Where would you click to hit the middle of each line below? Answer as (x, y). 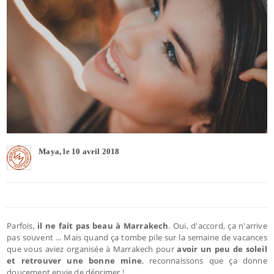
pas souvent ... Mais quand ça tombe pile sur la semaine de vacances (137, 237)
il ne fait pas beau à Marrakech (102, 225)
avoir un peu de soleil (222, 249)
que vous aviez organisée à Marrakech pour (92, 249)
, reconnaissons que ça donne (204, 260)
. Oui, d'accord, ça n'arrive (218, 225)
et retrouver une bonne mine (74, 260)
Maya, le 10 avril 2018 (79, 151)
